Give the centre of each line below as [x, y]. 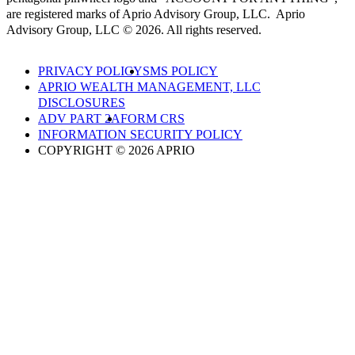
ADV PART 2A [79, 119]
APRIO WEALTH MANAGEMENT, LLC [149, 87]
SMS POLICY [180, 71]
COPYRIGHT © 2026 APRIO [116, 151]
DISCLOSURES [82, 103]
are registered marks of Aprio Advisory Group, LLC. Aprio [156, 14]
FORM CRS [153, 119]
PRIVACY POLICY [90, 71]
